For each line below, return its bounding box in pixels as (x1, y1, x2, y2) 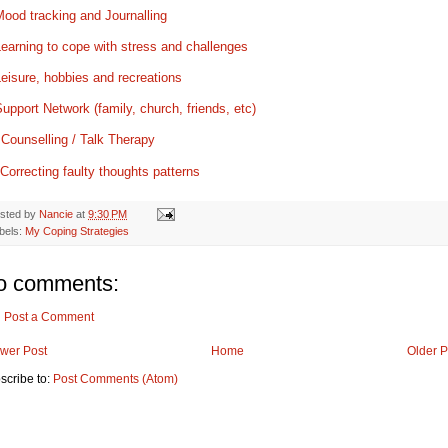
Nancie (39, 207, 73, 220)
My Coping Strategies (25, 224, 129, 237)
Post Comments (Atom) (53, 371, 178, 386)
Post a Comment (4, 309, 94, 324)
